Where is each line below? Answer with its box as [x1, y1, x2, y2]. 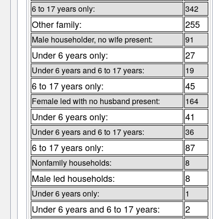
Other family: [31, 18, 82, 31]
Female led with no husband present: [31, 95, 160, 107]
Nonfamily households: [31, 157, 111, 169]
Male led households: [31, 172, 115, 185]
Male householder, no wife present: [31, 34, 153, 45]
